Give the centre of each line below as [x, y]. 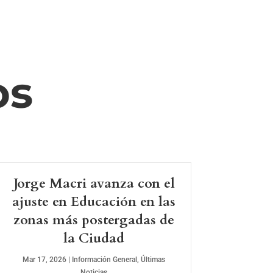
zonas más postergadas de [94, 220]
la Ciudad [94, 239]
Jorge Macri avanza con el [94, 184]
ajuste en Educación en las [94, 202]
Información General [105, 260]
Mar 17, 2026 [45, 260]
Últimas [153, 260]
